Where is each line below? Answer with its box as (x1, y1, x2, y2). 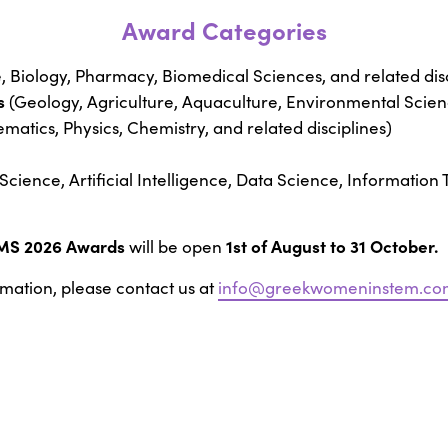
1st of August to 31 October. (226, 234, 438, 258)
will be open (125, 235, 226, 259)
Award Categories (121, 13, 327, 47)
